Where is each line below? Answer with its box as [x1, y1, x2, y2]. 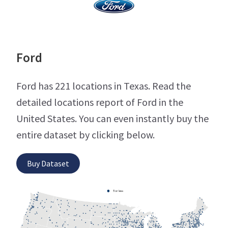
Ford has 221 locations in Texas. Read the [16, 79, 191, 93]
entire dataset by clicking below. [16, 128, 155, 141]
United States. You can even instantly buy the [16, 112, 209, 125]
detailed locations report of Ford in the [16, 96, 183, 109]
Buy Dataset [27, 158, 69, 169]
